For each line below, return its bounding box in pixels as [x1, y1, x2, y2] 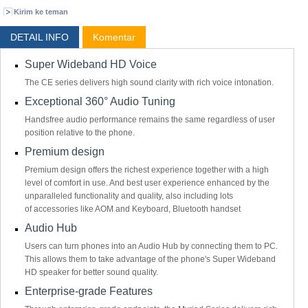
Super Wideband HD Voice [25, 58, 157, 70]
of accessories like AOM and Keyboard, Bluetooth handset [25, 204, 241, 214]
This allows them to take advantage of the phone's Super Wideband [25, 254, 276, 264]
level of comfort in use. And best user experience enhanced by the [25, 178, 269, 188]
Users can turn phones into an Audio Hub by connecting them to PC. [25, 241, 278, 251]
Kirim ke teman [14, 8, 68, 16]
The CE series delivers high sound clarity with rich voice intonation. [25, 78, 276, 87]
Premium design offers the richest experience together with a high [25, 165, 269, 175]
